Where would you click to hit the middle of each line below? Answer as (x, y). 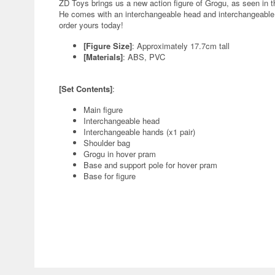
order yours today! (91, 25)
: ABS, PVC (144, 57)
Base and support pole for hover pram (150, 165)
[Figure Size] (108, 46)
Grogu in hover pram (120, 154)
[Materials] (103, 57)
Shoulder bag (107, 143)
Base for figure (110, 176)
